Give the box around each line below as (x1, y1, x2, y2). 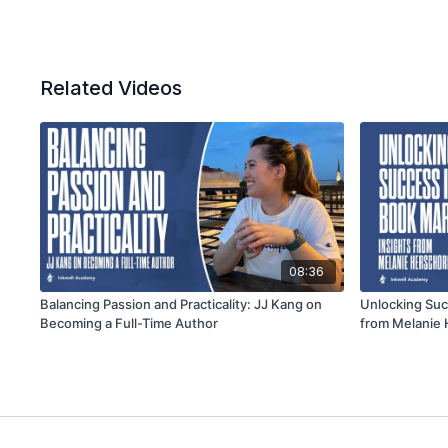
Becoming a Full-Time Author (40, 315, 220, 332)
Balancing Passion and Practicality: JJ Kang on (40, 296, 323, 313)
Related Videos (40, 76, 183, 100)
